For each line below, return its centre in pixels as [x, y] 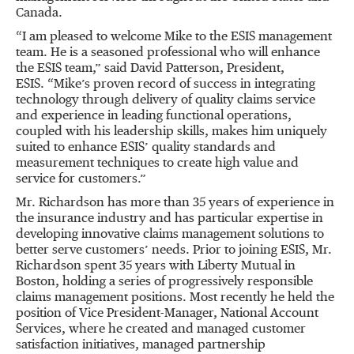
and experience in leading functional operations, [154, 116]
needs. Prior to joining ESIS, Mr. [240, 250]
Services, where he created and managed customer [161, 330]
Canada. [39, 13]
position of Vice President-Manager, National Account [167, 314]
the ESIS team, [55, 69]
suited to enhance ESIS [80, 148]
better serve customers [80, 250]
